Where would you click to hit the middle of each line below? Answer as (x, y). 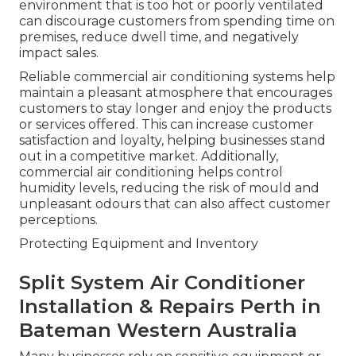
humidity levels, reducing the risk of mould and (169, 188)
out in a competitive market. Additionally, (149, 157)
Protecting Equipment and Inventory (139, 244)
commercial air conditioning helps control (151, 172)
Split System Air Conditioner (162, 283)
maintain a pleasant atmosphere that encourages (176, 93)
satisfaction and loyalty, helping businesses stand (172, 141)
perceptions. (58, 220)
